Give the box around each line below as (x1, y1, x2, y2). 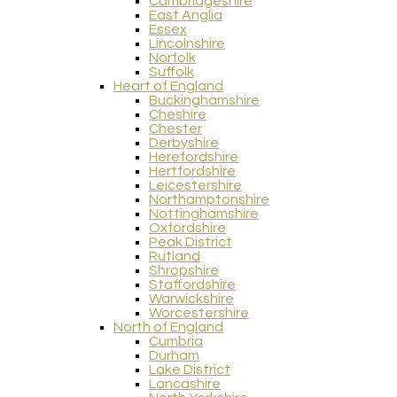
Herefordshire (149, 150, 238, 165)
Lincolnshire (149, 36, 225, 51)
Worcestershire (149, 306, 249, 321)
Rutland (149, 249, 200, 264)
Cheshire (149, 107, 206, 122)
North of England (113, 320, 223, 335)
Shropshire (149, 263, 219, 278)
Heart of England (113, 79, 223, 94)
